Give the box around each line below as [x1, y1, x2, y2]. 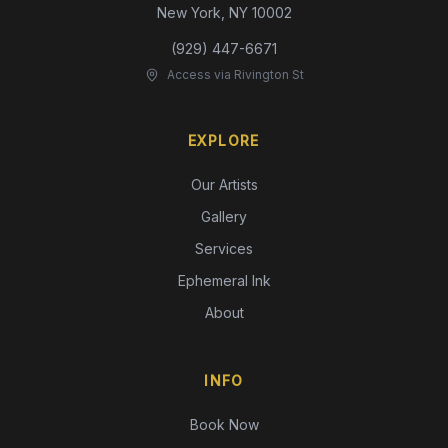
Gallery [201, 208, 247, 225]
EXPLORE [188, 132, 260, 149]
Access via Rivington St [166, 67, 304, 82]
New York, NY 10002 [156, 4, 292, 21]
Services [195, 240, 253, 257]
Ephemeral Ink [177, 272, 271, 289]
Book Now [189, 416, 259, 433]
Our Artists [190, 176, 258, 193]
